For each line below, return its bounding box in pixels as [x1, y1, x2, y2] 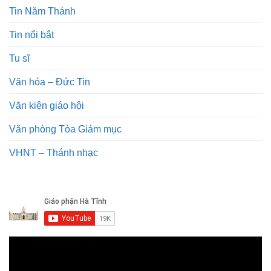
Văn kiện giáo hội [9, 100, 84, 111]
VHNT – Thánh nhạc [9, 147, 98, 158]
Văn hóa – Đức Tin [9, 76, 90, 88]
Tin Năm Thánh [9, 5, 76, 17]
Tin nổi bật [9, 29, 54, 41]
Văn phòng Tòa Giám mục [9, 123, 122, 135]
